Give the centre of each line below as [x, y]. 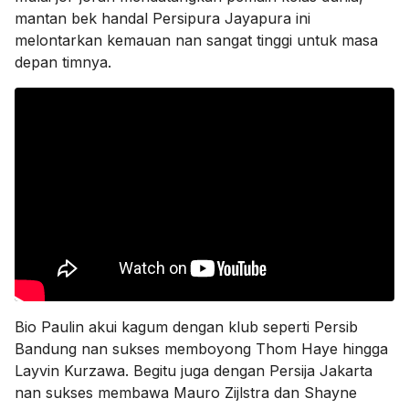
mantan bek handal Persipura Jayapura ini [163, 18]
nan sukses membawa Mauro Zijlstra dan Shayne [186, 392]
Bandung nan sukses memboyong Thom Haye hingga [201, 348]
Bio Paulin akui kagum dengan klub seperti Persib [186, 326]
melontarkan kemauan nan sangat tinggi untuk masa [196, 40]
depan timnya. [63, 62]
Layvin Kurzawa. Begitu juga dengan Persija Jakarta [194, 370]
